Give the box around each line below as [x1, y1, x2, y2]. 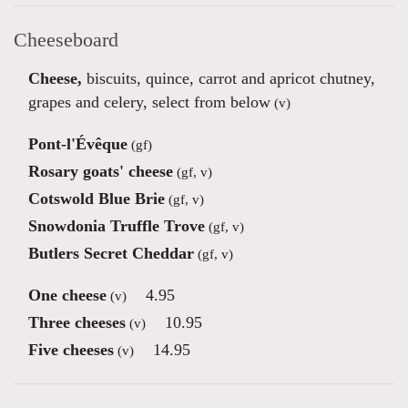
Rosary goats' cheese [28, 162, 173, 180]
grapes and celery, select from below [28, 93, 270, 111]
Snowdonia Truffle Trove [28, 217, 205, 235]
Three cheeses [28, 313, 126, 331]
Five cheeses [28, 341, 114, 359]
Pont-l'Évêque [28, 135, 127, 153]
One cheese [28, 286, 107, 304]
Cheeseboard [14, 29, 118, 51]
